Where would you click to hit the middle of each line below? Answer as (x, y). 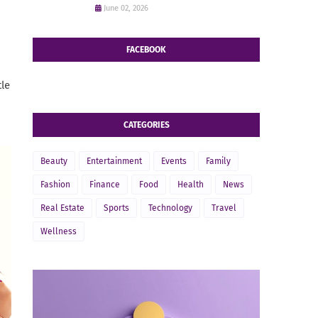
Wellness (59, 231)
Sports (116, 208)
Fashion (55, 185)
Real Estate (62, 208)
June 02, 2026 (126, 8)
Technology (170, 208)
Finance (105, 185)
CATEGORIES (146, 125)
